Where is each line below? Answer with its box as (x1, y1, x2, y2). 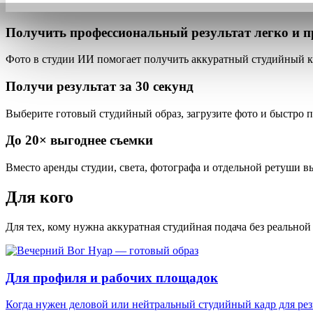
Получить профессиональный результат (6, 24, 251, 40)
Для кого (6, 188, 73, 207)
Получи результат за (6, 78, 132, 94)
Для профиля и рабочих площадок (6, 270, 218, 285)
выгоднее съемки (50, 133, 153, 148)
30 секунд (136, 78, 194, 94)
